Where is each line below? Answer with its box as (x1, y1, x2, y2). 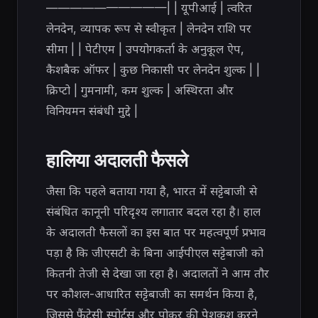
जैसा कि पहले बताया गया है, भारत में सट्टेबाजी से (46, 183, 257, 198)
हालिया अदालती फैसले (46, 147, 188, 172)
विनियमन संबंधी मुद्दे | (46, 103, 138, 118)
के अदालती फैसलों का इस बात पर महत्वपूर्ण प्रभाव (46, 224, 265, 239)
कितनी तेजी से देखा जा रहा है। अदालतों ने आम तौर (46, 265, 269, 280)
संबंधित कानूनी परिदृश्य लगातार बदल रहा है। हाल (46, 204, 261, 219)
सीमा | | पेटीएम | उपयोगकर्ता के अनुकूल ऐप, (46, 41, 244, 56)
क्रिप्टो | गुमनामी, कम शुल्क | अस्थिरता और (46, 82, 234, 97)
